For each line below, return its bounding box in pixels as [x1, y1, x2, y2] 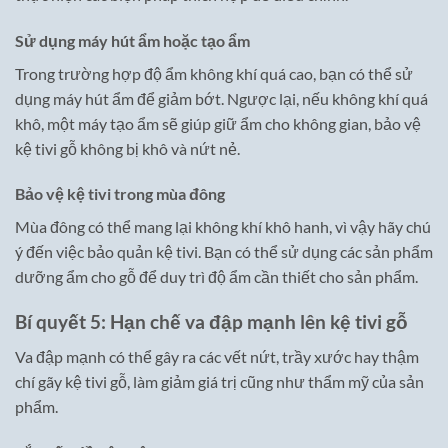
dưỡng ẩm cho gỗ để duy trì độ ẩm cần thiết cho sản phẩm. [15, 267, 418, 287]
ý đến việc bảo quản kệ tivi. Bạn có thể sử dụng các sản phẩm [15, 242, 433, 262]
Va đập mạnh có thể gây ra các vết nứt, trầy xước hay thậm [15, 346, 419, 366]
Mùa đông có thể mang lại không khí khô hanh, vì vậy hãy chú [15, 217, 431, 237]
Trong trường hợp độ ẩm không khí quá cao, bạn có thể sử [15, 63, 413, 83]
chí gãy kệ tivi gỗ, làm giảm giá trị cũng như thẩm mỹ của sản [15, 371, 424, 391]
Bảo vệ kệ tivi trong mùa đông [15, 184, 225, 204]
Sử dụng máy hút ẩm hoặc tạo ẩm [15, 30, 250, 50]
